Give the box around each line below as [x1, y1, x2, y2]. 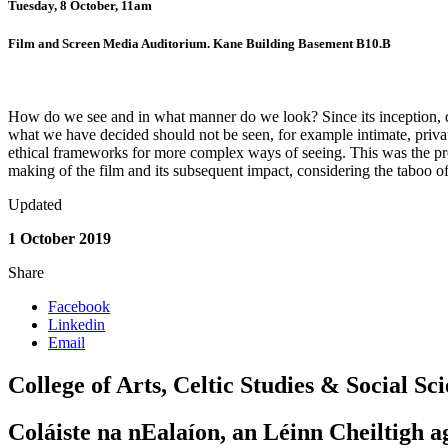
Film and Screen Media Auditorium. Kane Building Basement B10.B [8, 35, 391, 51]
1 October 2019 [8, 230, 111, 247]
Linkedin [48, 316, 105, 333]
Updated [8, 196, 62, 213]
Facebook [48, 298, 110, 315]
